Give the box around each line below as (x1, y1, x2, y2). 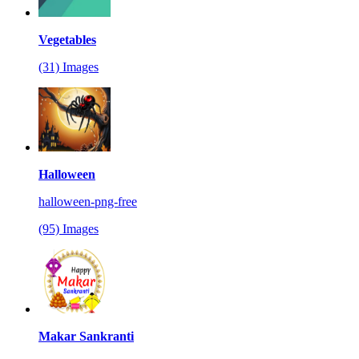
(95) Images (38, 221, 99, 236)
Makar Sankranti (38, 329, 134, 343)
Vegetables (38, 32, 96, 46)
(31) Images (38, 59, 99, 74)
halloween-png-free (38, 194, 137, 208)
